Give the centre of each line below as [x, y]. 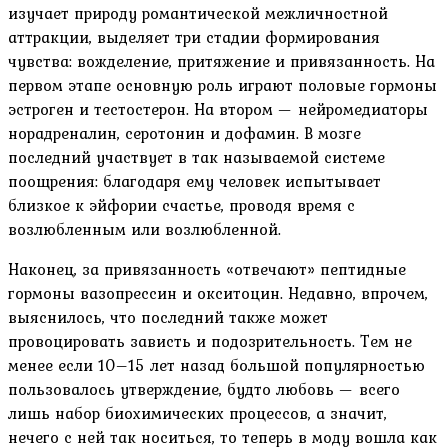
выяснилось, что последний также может [168, 316]
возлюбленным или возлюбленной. [144, 228]
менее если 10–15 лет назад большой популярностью [216, 364]
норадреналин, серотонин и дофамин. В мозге [184, 132]
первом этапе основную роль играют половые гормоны [222, 84]
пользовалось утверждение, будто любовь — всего [204, 388]
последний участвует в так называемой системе [196, 156]
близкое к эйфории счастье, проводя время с [181, 204]
